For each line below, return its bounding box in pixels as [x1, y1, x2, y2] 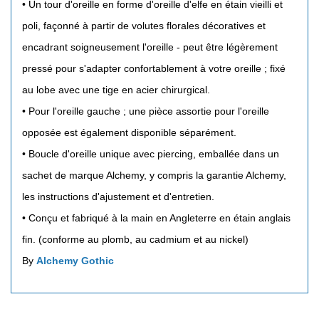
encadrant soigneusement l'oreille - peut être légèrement [22, 41, 278, 53]
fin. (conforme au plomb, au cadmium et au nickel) [22, 233, 249, 245]
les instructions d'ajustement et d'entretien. [22, 190, 214, 202]
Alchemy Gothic [36, 254, 114, 266]
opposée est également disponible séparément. [22, 126, 236, 138]
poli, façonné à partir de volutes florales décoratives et [22, 19, 266, 31]
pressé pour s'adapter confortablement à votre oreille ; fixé [22, 62, 286, 74]
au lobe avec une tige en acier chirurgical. [22, 83, 210, 95]
